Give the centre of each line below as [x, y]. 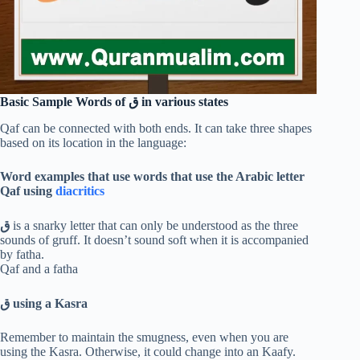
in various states [183, 102]
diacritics [80, 190]
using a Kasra [49, 303]
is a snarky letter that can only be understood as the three [154, 225]
